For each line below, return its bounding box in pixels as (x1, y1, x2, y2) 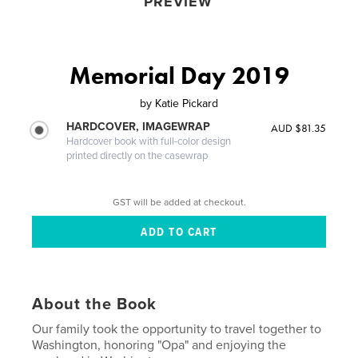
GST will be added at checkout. (112, 196, 246, 208)
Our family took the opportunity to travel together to (32, 321, 322, 338)
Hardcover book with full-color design (66, 135, 232, 149)
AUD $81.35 (270, 121, 326, 136)
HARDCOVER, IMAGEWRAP (66, 120, 211, 134)
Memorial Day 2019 (69, 61, 289, 92)
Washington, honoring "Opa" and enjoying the (32, 337, 287, 354)
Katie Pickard (155, 97, 218, 111)
